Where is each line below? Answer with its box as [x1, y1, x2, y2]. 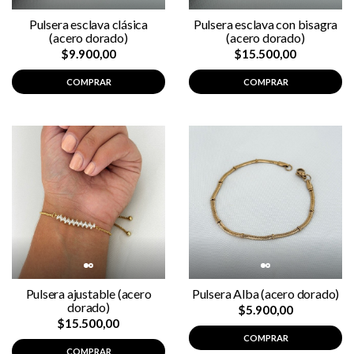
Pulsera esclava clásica [28, 17, 149, 32]
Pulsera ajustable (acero [25, 286, 152, 301]
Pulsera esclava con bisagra [193, 17, 338, 32]
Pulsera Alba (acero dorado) [191, 286, 340, 301]
